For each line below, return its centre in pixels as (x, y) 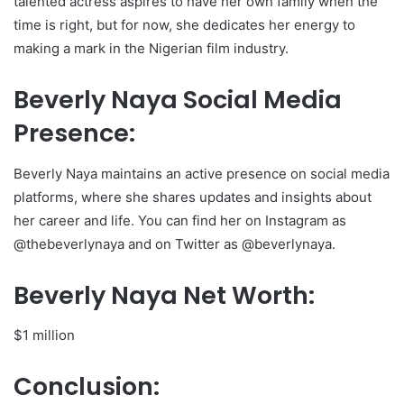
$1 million (44, 335)
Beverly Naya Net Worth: (164, 295)
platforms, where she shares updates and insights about (193, 197)
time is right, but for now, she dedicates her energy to (184, 25)
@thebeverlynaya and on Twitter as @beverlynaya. (174, 243)
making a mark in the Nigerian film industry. (151, 48)
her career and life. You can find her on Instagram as (180, 220)
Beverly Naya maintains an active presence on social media (202, 173)
